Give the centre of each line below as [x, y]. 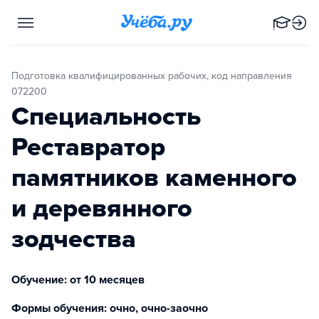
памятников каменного [154, 178]
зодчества [74, 239]
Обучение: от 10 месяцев [78, 280]
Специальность [106, 116]
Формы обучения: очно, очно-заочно [110, 308]
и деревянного [102, 208]
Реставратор [88, 147]
